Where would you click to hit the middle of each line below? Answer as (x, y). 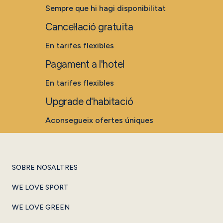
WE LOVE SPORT (40, 188)
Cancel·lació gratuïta (89, 27)
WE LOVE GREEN (41, 208)
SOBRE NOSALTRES (45, 168)
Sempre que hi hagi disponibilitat (105, 8)
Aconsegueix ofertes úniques (99, 120)
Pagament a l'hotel (85, 64)
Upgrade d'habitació (89, 102)
